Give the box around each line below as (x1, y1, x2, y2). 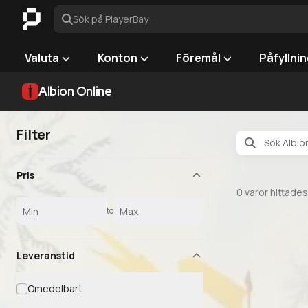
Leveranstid (16, 249, 75, 262)
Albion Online (38, 83, 112, 99)
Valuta (25, 50, 59, 65)
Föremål (176, 50, 221, 65)
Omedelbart (27, 282, 82, 295)
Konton (98, 50, 137, 65)
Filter (16, 125, 51, 144)
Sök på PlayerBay (73, 12, 148, 25)
